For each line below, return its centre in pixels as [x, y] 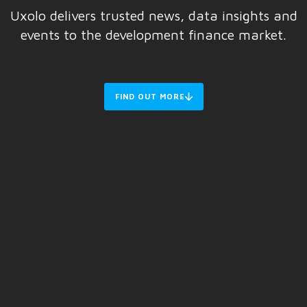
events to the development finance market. [153, 35]
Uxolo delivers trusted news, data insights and [153, 16]
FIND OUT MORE [150, 97]
